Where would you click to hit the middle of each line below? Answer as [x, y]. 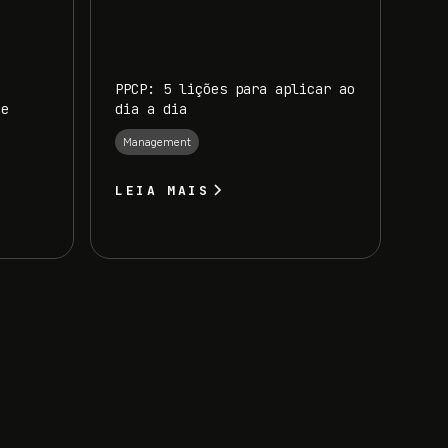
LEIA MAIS [162, 191]
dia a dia [151, 108]
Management [157, 142]
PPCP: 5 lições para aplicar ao [235, 88]
